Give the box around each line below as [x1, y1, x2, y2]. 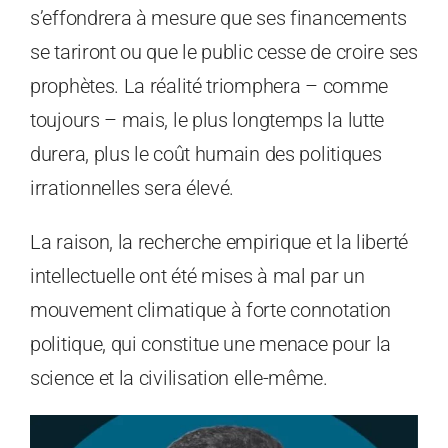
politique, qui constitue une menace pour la [30, 332, 392, 357]
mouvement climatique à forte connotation [30, 298, 392, 323]
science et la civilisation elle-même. [30, 366, 328, 391]
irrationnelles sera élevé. [30, 176, 235, 201]
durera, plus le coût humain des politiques [30, 142, 382, 167]
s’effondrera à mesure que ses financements [30, 6, 407, 31]
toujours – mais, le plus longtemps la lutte [30, 108, 385, 133]
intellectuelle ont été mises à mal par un [30, 264, 365, 289]
